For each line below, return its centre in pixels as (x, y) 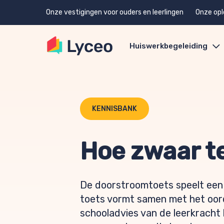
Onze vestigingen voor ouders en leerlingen (115, 12)
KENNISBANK (114, 109)
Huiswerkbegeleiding (168, 46)
